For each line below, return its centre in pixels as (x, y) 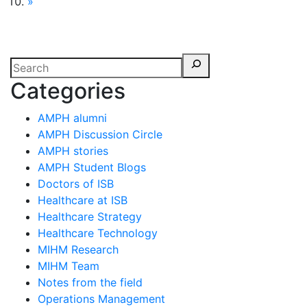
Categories (68, 91)
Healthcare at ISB (83, 200)
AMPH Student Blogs (92, 167)
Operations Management (101, 299)
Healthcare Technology (98, 233)
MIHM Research (78, 249)
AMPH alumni (72, 118)
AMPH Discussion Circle (100, 134)
